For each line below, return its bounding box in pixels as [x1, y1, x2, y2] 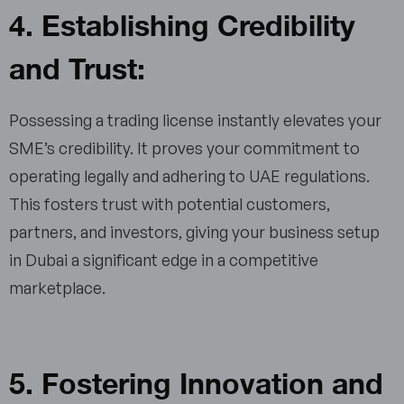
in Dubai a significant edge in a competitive [9, 250, 318, 271]
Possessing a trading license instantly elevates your [9, 110, 381, 131]
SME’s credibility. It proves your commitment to [9, 138, 360, 159]
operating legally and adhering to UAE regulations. [9, 166, 370, 187]
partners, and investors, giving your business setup [9, 222, 380, 243]
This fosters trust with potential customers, [9, 194, 330, 215]
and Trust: [9, 40, 145, 94]
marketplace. [9, 278, 113, 298]
